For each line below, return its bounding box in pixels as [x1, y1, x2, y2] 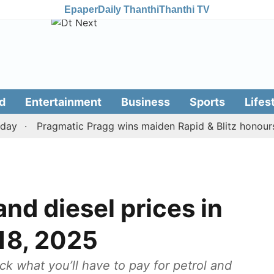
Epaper [64, 4, 98, 15]
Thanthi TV [159, 4, 210, 15]
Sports [189, 95, 225, 108]
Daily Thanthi [98, 4, 159, 15]
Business [120, 95, 170, 108]
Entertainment [24, 95, 102, 108]
